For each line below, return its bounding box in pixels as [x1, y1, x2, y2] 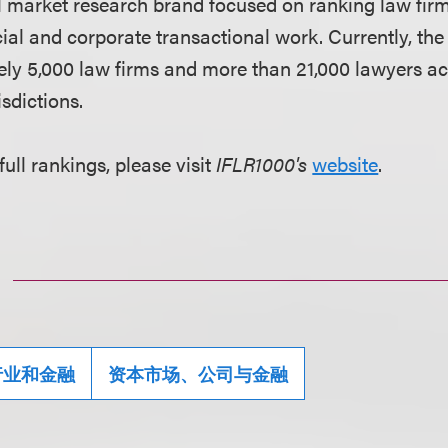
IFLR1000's [216, 149, 308, 179]
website [312, 149, 379, 179]
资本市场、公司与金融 [108, 361, 289, 387]
